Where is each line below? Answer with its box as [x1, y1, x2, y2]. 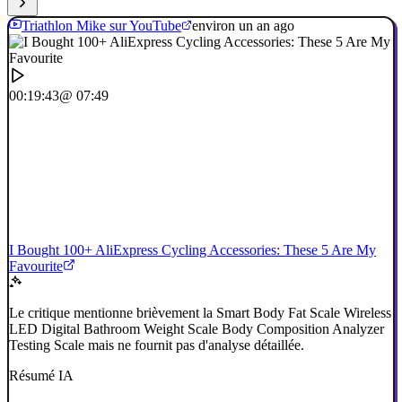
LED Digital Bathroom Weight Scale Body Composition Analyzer [9, 321, 384, 337]
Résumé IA [9, 368, 74, 384]
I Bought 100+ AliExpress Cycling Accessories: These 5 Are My [9, 242, 376, 258]
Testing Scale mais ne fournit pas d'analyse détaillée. [9, 337, 304, 354]
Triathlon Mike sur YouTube [22, 18, 181, 34]
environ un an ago [192, 18, 294, 34]
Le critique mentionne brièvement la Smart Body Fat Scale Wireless [9, 305, 391, 321]
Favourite [9, 258, 63, 275]
